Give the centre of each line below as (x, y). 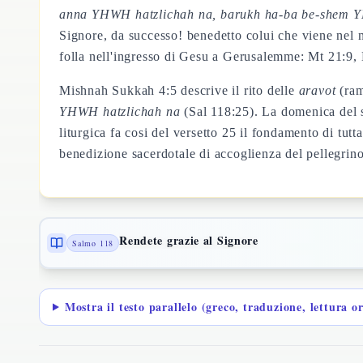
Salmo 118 (93, 243)
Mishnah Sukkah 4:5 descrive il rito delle (179, 90)
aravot (317, 90)
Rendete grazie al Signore (189, 240)
